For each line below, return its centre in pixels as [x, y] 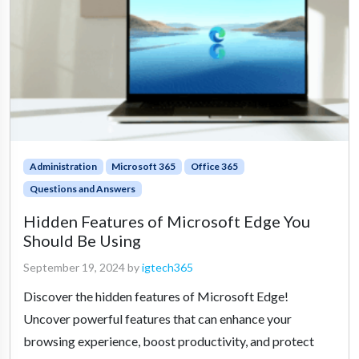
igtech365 [167, 267]
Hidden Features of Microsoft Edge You [167, 221]
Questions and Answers [82, 188]
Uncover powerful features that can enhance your [157, 318]
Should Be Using [82, 240]
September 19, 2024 [74, 267]
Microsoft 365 [144, 166]
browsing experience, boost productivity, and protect [169, 341]
